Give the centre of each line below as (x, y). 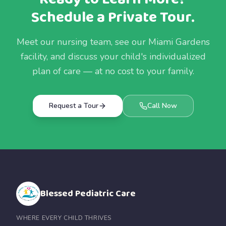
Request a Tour (73, 106)
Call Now (162, 106)
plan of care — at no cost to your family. (113, 71)
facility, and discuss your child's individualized (113, 56)
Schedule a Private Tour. (113, 18)
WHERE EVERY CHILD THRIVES (64, 218)
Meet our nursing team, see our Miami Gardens (113, 42)
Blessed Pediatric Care (88, 194)
